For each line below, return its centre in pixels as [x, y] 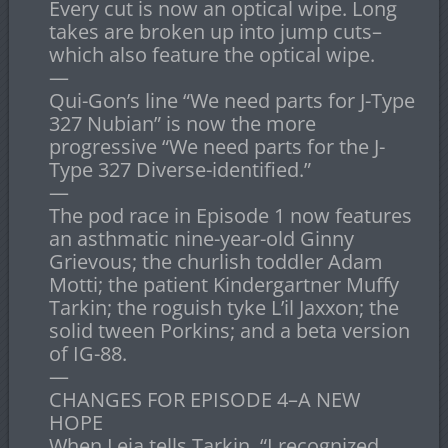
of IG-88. [87, 354]
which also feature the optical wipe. [211, 55]
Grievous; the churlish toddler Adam [215, 262]
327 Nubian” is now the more [182, 124]
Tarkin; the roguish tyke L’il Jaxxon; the [223, 308]
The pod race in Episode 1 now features [230, 216]
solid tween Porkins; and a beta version [229, 331]
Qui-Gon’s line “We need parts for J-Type [231, 101]
